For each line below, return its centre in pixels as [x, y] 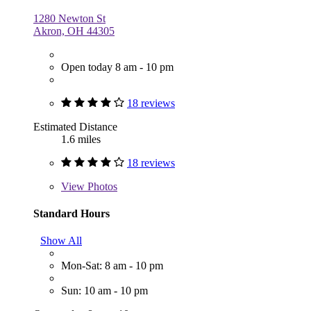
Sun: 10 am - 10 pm [104, 291]
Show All [61, 241]
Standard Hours [72, 213]
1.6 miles [81, 139]
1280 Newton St [69, 18]
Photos [101, 186]
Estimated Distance [75, 126]
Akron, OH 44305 [74, 31]
